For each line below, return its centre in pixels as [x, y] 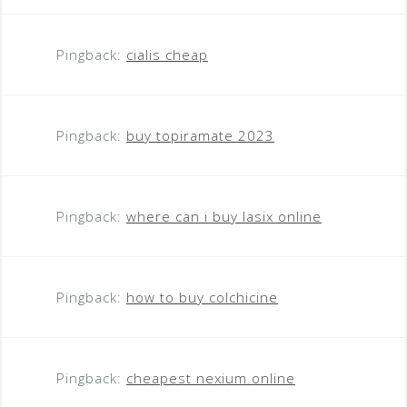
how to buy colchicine [202, 297]
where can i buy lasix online [224, 216]
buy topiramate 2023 [200, 135]
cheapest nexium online [211, 377]
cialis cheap [167, 54]
